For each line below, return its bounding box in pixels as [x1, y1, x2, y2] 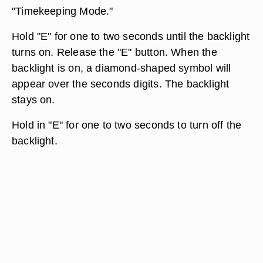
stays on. [12, 93, 55, 106]
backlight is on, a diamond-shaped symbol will [12, 62, 231, 74]
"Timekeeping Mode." [12, 5, 113, 17]
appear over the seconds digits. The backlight [12, 77, 230, 90]
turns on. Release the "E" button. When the [12, 46, 217, 58]
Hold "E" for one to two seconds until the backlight [12, 30, 250, 42]
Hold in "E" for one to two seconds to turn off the [12, 119, 242, 131]
